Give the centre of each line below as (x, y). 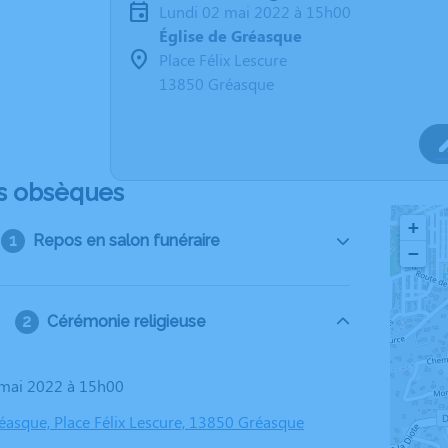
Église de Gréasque (230, 35)
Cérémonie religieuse (126, 321)
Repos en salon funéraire (126, 240)
